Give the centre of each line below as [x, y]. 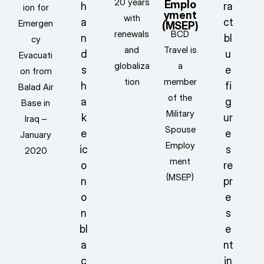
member [180, 82]
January [36, 135]
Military [180, 114]
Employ [180, 146]
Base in [36, 103]
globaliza [132, 66]
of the [180, 98]
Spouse [180, 130]
